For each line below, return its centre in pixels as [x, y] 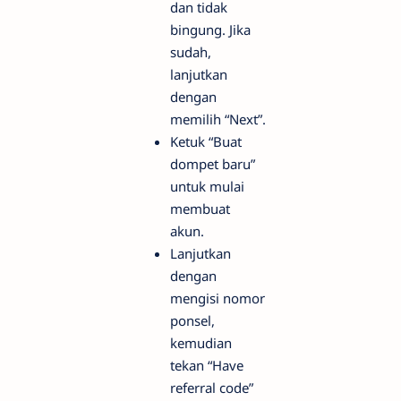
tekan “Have [207, 366]
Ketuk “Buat [206, 142]
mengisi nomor [218, 299]
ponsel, [192, 321]
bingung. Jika [210, 30]
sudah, [191, 52]
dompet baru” [213, 164]
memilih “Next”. [218, 119]
